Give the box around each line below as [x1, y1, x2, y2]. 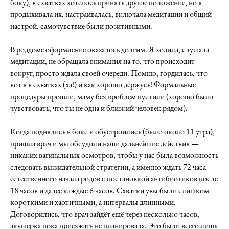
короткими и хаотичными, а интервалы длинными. [10, 197, 176, 208]
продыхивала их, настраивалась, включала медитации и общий [10, 9, 212, 19]
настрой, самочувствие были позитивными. [10, 20, 152, 31]
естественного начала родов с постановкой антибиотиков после [10, 173, 218, 184]
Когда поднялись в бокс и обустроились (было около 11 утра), [10, 126, 215, 137]
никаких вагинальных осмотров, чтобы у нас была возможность [10, 150, 218, 161]
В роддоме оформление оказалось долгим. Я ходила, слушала [10, 44, 209, 55]
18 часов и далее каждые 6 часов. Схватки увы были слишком [10, 185, 209, 196]
